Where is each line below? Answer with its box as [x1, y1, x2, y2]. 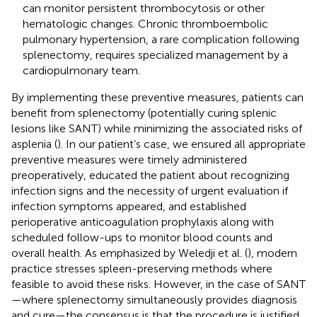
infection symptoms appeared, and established [11, 199, 246, 213]
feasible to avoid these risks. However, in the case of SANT [11, 277, 306, 291]
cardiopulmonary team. [23, 63, 140, 77]
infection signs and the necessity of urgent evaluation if [11, 183, 288, 197]
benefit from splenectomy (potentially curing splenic [11, 105, 277, 120]
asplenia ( [11, 137, 57, 151]
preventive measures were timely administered [11, 152, 247, 166]
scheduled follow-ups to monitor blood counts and [11, 230, 272, 244]
